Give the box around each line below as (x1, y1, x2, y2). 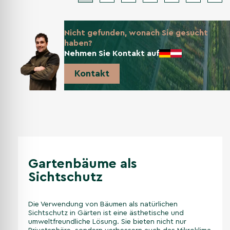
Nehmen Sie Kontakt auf (64, 49, 159, 57)
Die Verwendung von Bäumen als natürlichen (28, 201, 178, 208)
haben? (64, 39, 92, 47)
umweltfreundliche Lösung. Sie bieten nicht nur (28, 218, 186, 226)
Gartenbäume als (28, 157, 137, 171)
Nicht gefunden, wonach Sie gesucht (64, 28, 208, 37)
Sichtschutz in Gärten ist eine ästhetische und (28, 209, 184, 217)
